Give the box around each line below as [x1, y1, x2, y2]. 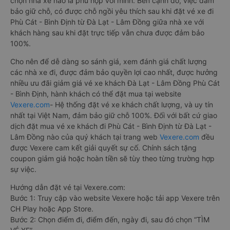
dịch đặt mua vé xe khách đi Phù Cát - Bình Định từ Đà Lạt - [10, 121, 212, 130]
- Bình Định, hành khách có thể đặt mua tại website [10, 89, 181, 98]
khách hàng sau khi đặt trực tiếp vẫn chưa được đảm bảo [10, 28, 204, 37]
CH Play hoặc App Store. [10, 204, 93, 213]
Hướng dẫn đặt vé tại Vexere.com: [10, 182, 125, 191]
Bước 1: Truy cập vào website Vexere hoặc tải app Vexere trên [10, 193, 220, 202]
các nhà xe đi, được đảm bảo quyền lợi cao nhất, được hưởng [10, 67, 218, 76]
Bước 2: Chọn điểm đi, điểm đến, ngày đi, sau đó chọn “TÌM [10, 215, 209, 224]
